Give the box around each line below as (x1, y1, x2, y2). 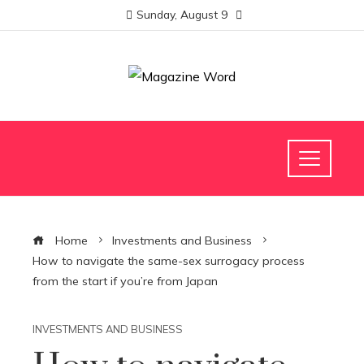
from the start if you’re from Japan (32, 274, 218, 288)
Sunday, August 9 (136, 7, 227, 21)
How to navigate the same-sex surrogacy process (32, 253, 305, 268)
